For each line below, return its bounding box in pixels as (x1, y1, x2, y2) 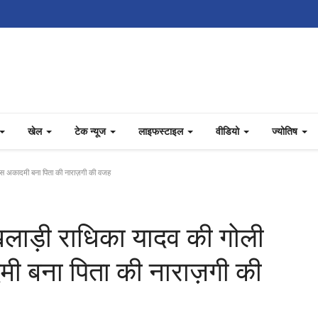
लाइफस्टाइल (138, 124, 186, 138)
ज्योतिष (272, 124, 300, 138)
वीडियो (216, 124, 242, 138)
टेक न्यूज (75, 124, 109, 138)
